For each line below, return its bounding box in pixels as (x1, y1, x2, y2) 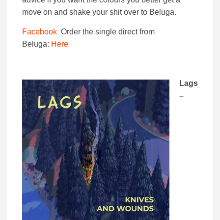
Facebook (22, 27, 61, 36)
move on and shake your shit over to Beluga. (22, 8, 176, 17)
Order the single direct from (61, 27, 155, 36)
